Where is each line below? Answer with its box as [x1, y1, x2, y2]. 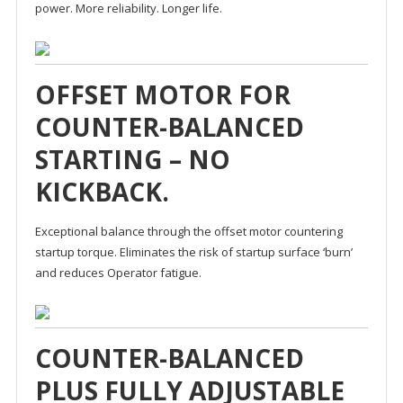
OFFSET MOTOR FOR [34, 76, 291, 112]
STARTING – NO [34, 141, 230, 176]
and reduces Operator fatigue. [34, 264, 201, 281]
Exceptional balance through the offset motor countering [34, 222, 343, 239]
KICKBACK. [34, 174, 169, 209]
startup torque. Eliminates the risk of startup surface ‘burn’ [34, 243, 353, 260]
